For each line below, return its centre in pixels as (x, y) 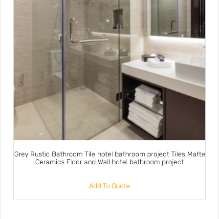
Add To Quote (109, 186)
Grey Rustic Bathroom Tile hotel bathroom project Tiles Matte (109, 154)
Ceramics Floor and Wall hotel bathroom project (109, 162)
